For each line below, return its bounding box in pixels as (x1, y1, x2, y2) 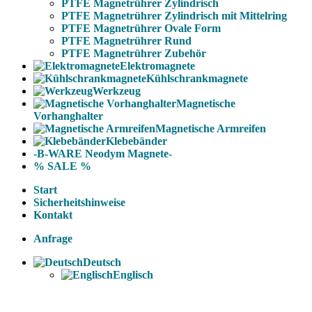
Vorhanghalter (33, 110, 103, 122)
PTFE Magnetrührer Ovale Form (61, 22, 221, 34)
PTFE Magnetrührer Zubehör (61, 47, 206, 59)
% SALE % (33, 160, 91, 172)
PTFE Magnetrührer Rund (61, 35, 192, 47)
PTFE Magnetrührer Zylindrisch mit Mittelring (61, 10, 287, 22)
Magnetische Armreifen (155, 123, 266, 134)
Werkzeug (93, 85, 141, 97)
